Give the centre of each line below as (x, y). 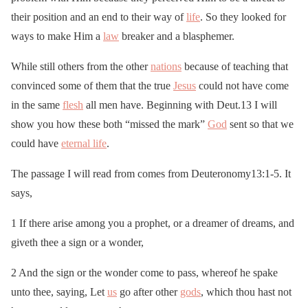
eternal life (84, 144)
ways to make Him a (57, 36)
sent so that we (260, 124)
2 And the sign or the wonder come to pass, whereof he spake (144, 273)
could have (36, 144)
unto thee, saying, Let (59, 292)
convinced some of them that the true (92, 86)
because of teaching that (235, 67)
